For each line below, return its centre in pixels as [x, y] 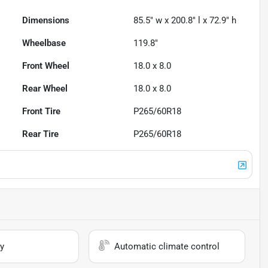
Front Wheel [46, 66]
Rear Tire [41, 134]
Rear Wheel [45, 89]
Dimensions [46, 21]
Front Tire [42, 112]
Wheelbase [44, 43]
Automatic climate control [167, 247]
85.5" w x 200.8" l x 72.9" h [185, 21]
